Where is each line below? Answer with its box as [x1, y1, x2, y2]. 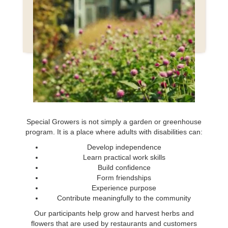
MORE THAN [66, 71, 162, 93]
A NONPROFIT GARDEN [48, 91, 179, 106]
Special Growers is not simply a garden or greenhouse [26, 118, 202, 126]
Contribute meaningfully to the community [57, 194, 191, 202]
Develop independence [87, 143, 161, 151]
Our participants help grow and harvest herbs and [34, 209, 194, 217]
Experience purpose [92, 184, 157, 192]
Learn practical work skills [82, 153, 165, 161]
